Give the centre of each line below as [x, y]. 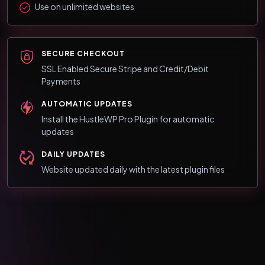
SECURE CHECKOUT [83, 54]
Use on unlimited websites [84, 7]
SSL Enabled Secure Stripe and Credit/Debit [125, 69]
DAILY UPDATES [73, 154]
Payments [61, 81]
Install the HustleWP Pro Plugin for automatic [128, 119]
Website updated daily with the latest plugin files [133, 169]
